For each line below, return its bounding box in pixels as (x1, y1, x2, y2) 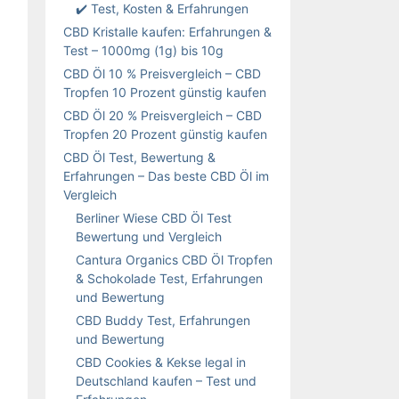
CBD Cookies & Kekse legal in (76, 354, 246, 370)
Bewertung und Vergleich (76, 228, 222, 244)
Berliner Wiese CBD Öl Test (76, 209, 232, 225)
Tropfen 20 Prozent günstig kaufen (63, 126, 267, 142)
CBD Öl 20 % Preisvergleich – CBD (63, 107, 262, 123)
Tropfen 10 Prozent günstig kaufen (63, 84, 266, 100)
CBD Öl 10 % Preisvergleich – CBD (63, 65, 261, 81)
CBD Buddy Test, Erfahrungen (76, 312, 250, 328)
